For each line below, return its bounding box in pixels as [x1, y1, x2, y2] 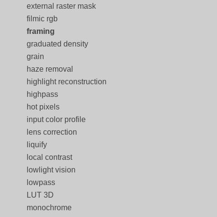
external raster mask [27, 2, 96, 10]
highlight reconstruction [27, 77, 107, 86]
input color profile [27, 115, 86, 124]
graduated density [27, 40, 88, 48]
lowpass [27, 178, 55, 186]
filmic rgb [27, 15, 58, 23]
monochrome [27, 203, 72, 212]
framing [27, 27, 55, 35]
